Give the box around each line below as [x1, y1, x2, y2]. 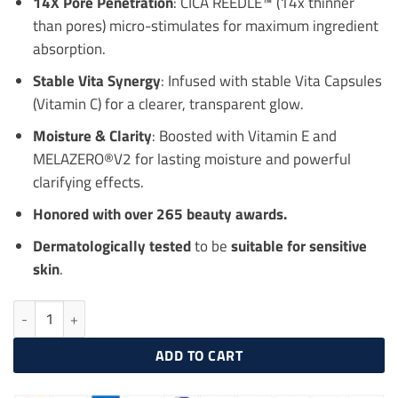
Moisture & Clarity [32, 124, 152, 147]
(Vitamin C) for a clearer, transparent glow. [32, 92, 304, 115]
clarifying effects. [32, 171, 144, 194]
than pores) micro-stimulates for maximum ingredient [32, 14, 378, 37]
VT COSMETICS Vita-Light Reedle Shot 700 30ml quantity [12, 298, 334, 320]
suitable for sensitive [227, 235, 367, 258]
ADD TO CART [155, 344, 243, 366]
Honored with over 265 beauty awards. [32, 203, 287, 226]
